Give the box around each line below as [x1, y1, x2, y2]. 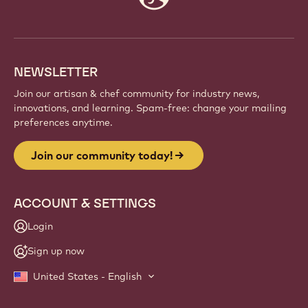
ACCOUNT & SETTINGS [14, 195, 156, 211]
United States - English [33, 269, 142, 283]
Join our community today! [31, 148, 173, 162]
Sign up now [27, 245, 85, 258]
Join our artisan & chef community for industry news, [14, 87, 259, 100]
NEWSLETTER [14, 63, 98, 80]
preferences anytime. [14, 115, 113, 129]
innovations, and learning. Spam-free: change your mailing [14, 101, 287, 114]
